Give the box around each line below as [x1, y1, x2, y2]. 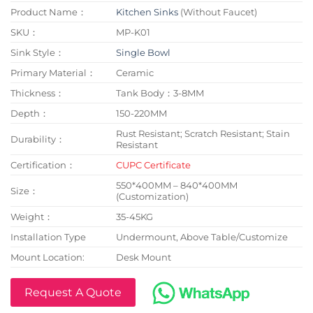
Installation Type [10, 231, 86, 243]
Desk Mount [116, 252, 172, 263]
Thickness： [10, 87, 64, 99]
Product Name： [10, 6, 87, 18]
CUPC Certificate [116, 159, 191, 171]
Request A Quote [24, 285, 122, 299]
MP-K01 [116, 27, 151, 38]
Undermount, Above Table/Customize [116, 231, 289, 243]
